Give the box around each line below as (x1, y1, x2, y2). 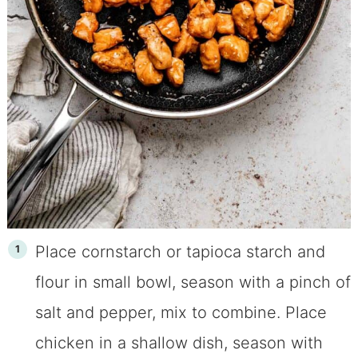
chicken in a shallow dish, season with (34, 333, 323, 353)
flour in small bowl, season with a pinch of (34, 272, 351, 292)
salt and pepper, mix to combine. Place (34, 303, 327, 323)
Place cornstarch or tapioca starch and (34, 242, 325, 262)
